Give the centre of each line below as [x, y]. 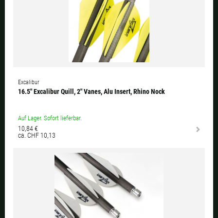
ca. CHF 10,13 [37, 136]
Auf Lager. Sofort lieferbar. [50, 118]
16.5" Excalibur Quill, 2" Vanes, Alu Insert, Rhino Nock [91, 92]
